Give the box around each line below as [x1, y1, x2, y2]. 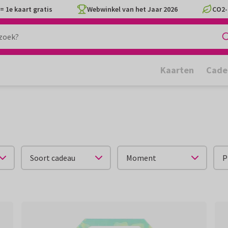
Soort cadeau [30, 153, 75, 163]
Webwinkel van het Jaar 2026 [87, 4, 178, 14]
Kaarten [160, 64, 194, 76]
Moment [126, 153, 156, 163]
